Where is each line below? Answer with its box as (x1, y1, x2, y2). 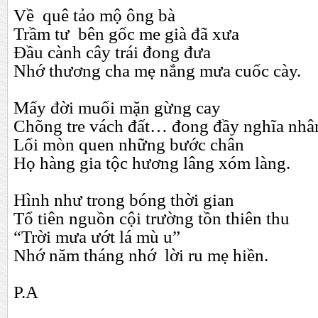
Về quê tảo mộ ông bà (13, 5, 175, 26)
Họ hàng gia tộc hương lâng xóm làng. (13, 153, 290, 173)
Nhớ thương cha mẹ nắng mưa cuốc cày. (13, 60, 301, 81)
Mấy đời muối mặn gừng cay (13, 97, 221, 118)
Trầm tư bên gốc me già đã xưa (13, 23, 239, 44)
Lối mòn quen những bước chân (13, 134, 244, 155)
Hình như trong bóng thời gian (13, 190, 234, 210)
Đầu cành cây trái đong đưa (13, 42, 219, 62)
